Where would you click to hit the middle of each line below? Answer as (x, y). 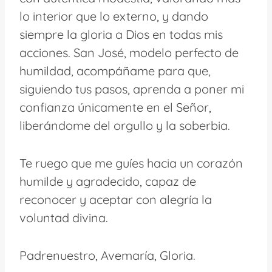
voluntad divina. (64, 217)
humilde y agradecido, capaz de (108, 181)
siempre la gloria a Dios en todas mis (121, 34)
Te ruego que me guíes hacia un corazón (131, 163)
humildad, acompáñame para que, (115, 70)
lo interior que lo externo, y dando (114, 16)
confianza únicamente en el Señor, (115, 107)
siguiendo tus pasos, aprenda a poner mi (132, 89)
